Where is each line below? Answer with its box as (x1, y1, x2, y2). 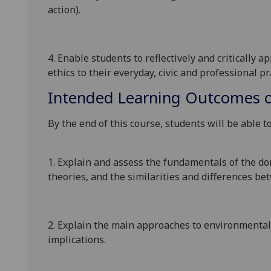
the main (94, 218, 137, 232)
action (48, 3, 76, 17)
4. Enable (48, 51, 89, 65)
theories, (48, 170, 88, 184)
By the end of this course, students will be (48, 117, 238, 131)
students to (89, 51, 143, 65)
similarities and (128, 170, 201, 184)
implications (48, 233, 104, 247)
